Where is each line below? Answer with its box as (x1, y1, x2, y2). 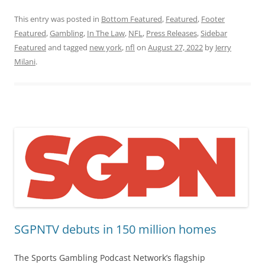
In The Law (87, 28, 125, 39)
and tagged (46, 42, 89, 53)
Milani (14, 56, 35, 67)
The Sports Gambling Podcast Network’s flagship (14, 252, 205, 264)
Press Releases (146, 28, 197, 39)
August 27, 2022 (148, 42, 203, 53)
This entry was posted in (14, 14, 101, 25)
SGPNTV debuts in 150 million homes (14, 221, 216, 238)
